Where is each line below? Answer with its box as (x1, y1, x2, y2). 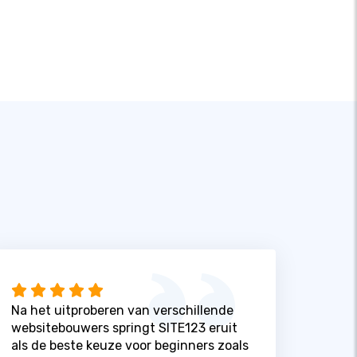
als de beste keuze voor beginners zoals (10, 337, 249, 353)
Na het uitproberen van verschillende (10, 302, 233, 318)
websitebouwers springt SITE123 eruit (10, 320, 237, 335)
